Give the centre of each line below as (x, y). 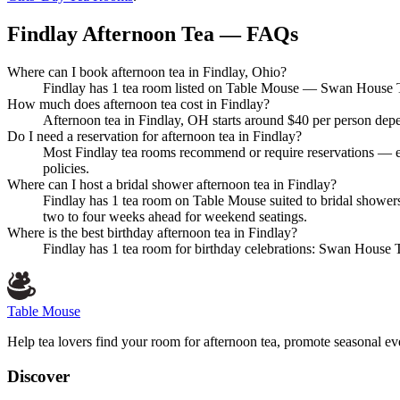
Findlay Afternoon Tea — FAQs (153, 34)
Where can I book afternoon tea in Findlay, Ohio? (147, 72)
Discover (38, 376)
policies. (66, 169)
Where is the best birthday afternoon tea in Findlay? (152, 233)
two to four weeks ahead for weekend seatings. (175, 217)
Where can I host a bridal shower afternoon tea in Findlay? (172, 185)
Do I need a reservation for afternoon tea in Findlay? (154, 137)
